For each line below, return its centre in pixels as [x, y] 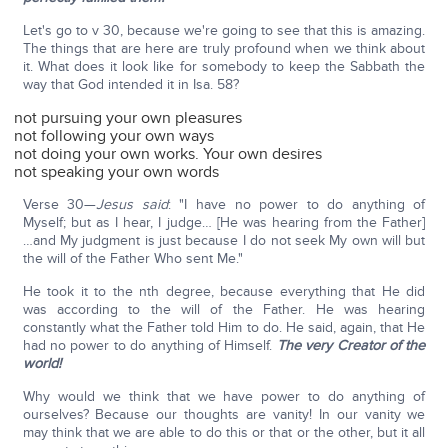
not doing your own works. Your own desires [168, 154]
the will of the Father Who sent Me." [132, 259]
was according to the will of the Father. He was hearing [224, 310]
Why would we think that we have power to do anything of [224, 397]
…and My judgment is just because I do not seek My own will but [224, 241]
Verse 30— [59, 205]
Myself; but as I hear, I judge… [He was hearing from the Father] [224, 223]
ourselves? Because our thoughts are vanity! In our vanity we [224, 415]
